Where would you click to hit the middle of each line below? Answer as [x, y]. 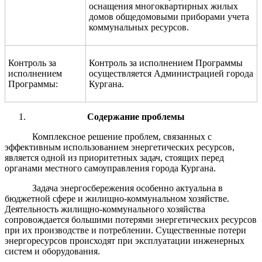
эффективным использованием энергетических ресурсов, [120, 147]
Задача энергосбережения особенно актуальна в [128, 188]
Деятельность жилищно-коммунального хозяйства [105, 209]
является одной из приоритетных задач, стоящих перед [114, 157]
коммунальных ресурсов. [139, 27]
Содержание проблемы [136, 116]
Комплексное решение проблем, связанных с [122, 136]
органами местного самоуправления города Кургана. [110, 168]
